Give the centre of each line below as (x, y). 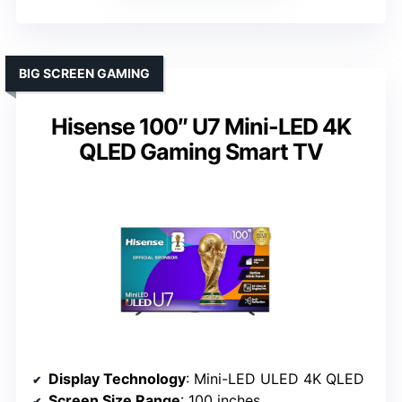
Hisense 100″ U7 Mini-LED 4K (201, 127)
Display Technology (117, 379)
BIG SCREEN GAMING (84, 74)
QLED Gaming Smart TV (201, 152)
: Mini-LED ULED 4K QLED (275, 379)
